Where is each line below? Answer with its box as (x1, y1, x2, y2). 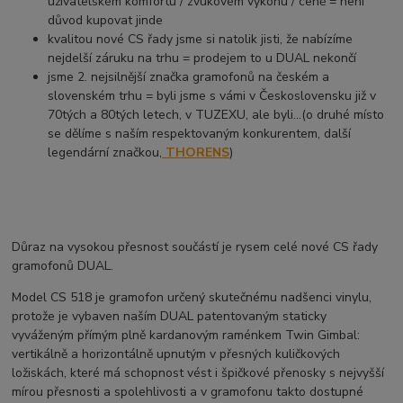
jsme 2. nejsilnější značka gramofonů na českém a (48, 68, 330, 86)
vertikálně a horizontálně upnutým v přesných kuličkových (12, 345, 341, 363)
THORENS (162, 144, 230, 162)
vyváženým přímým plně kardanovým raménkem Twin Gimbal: (12, 327, 361, 345)
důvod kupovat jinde (48, 12, 164, 30)
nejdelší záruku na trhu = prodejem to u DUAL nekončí (48, 49, 357, 67)
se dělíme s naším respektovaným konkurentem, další (48, 125, 352, 143)
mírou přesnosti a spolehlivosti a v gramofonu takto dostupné (12, 383, 364, 401)
